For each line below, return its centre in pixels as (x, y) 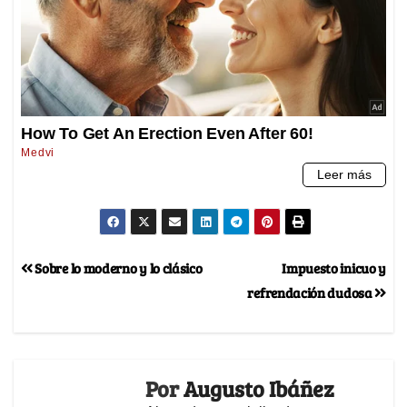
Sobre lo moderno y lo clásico (117, 268)
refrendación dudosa (311, 293)
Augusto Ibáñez (259, 389)
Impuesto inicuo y (334, 268)
